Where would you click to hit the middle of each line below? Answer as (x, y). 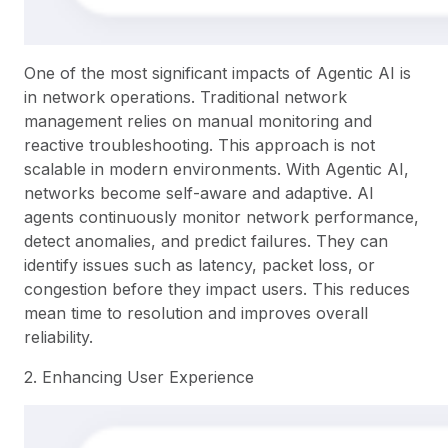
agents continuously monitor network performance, (221, 217)
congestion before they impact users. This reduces (217, 289)
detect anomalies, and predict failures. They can (206, 241)
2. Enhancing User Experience (139, 377)
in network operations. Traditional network (185, 97)
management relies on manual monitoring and (198, 121)
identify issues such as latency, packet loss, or (199, 265)
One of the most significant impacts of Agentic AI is (217, 73)
